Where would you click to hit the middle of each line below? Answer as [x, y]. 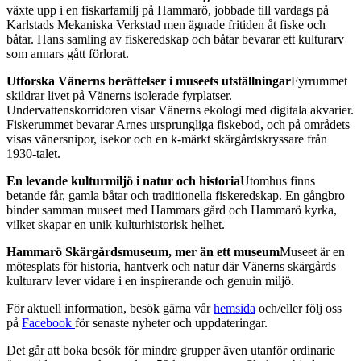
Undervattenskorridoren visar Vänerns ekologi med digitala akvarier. [180, 110]
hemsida [234, 309]
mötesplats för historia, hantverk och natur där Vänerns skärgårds [171, 267]
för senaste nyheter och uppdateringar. [171, 323]
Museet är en [312, 252]
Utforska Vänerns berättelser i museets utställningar [149, 81]
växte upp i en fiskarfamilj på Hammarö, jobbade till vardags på [168, 10]
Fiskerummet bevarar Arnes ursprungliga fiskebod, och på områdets [178, 125]
